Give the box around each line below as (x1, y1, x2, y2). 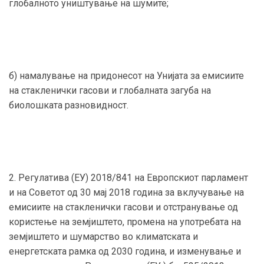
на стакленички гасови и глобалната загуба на (9, 84, 211, 96)
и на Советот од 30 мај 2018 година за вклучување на (9, 186, 244, 198)
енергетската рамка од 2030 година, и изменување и (9, 245, 241, 257)
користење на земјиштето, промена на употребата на (9, 216, 241, 227)
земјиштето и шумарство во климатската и (9, 230, 198, 242)
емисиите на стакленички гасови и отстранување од (9, 201, 238, 213)
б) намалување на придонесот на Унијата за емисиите (9, 70, 244, 81)
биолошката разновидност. (9, 99, 128, 111)
